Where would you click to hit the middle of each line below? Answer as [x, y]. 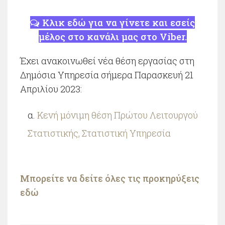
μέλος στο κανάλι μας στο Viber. [113, 36]
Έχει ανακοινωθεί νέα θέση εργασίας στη [107, 61]
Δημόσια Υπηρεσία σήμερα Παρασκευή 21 [107, 75]
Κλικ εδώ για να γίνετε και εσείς [117, 22]
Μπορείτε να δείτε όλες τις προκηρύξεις [110, 178]
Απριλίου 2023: [51, 89]
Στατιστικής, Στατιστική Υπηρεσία [99, 133]
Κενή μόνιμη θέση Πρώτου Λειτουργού [118, 115]
